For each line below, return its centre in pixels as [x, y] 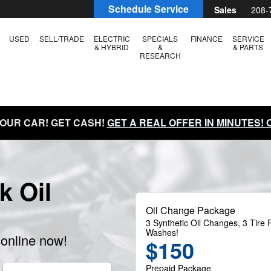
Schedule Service [149, 9]
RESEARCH [160, 55]
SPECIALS [160, 38]
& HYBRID [112, 47]
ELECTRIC [112, 38]
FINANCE [206, 38]
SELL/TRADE [61, 38]
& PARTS [248, 47]
